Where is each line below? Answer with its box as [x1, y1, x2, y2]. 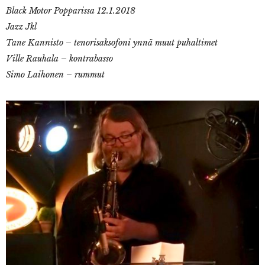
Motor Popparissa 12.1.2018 [29, 5, 135, 17]
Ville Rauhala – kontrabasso [6, 53, 113, 64]
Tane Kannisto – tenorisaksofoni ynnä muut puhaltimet [6, 37, 218, 49]
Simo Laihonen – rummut [6, 69, 105, 80]
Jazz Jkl [6, 21, 37, 33]
